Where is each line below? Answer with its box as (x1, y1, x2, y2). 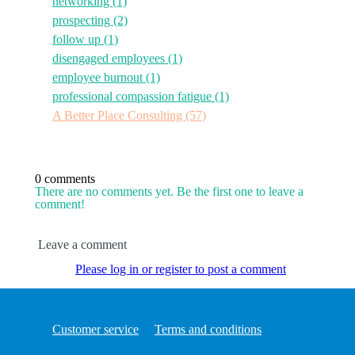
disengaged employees (52, 51, 168, 65)
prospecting (52, 13, 113, 27)
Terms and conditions (155, 322, 261, 336)
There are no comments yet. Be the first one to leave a (35, 184, 303, 198)
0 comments (35, 171, 95, 185)
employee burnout (52, 70, 146, 84)
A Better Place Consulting (52, 108, 185, 122)
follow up (52, 32, 104, 46)
